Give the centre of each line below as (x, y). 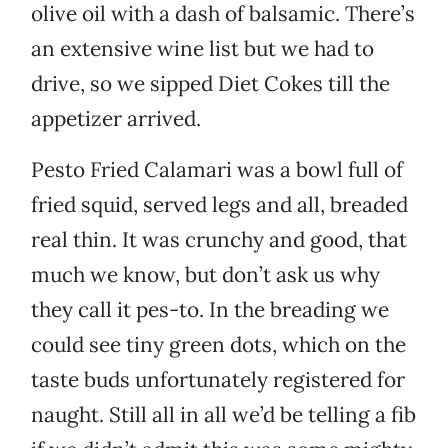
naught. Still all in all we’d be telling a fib (223, 415)
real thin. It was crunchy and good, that (219, 240)
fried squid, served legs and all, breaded (219, 205)
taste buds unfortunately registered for (218, 380)
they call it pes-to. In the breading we (210, 310)
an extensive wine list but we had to (202, 49)
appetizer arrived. (116, 119)
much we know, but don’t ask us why (205, 275)
